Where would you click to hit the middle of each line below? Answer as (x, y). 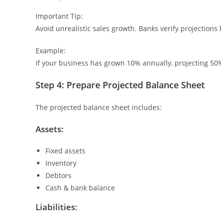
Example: (51, 51)
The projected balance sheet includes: (99, 107)
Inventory (61, 163)
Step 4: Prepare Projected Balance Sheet (120, 85)
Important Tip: (59, 16)
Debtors (58, 175)
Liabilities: (56, 207)
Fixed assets (65, 151)
